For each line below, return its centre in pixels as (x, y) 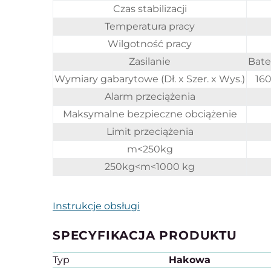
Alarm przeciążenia (150, 96)
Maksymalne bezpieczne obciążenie (150, 114)
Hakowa (190, 260)
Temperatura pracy (150, 26)
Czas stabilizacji (150, 9)
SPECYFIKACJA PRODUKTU (145, 235)
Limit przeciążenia (150, 132)
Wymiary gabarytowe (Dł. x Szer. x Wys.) (150, 79)
